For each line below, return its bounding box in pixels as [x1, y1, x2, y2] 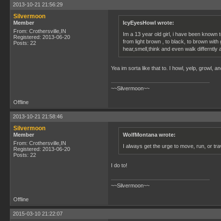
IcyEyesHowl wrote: [123, 20, 174, 26]
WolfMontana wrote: [123, 132, 176, 138]
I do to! [111, 162, 127, 168]
